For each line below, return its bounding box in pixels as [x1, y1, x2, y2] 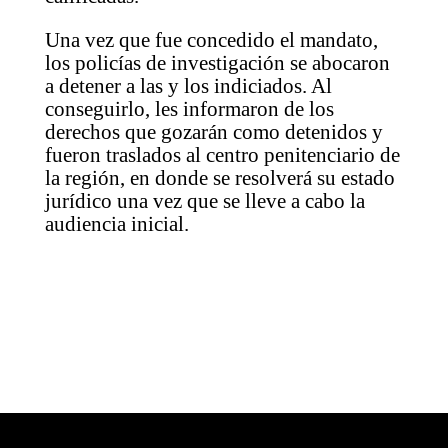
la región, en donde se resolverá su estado [44, 166, 395, 191]
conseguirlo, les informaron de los [44, 97, 334, 122]
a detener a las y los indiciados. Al [44, 74, 332, 99]
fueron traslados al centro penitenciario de [44, 143, 400, 168]
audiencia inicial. [44, 212, 189, 237]
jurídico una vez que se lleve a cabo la [44, 189, 365, 214]
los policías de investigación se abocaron [44, 51, 390, 76]
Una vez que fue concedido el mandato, [44, 28, 378, 53]
